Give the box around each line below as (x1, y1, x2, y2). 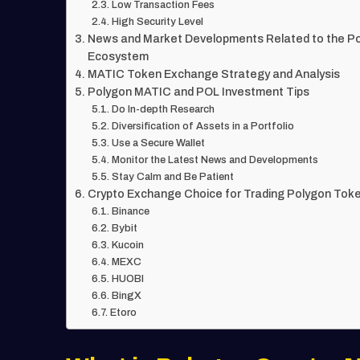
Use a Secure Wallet (111, 137, 205, 149)
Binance (111, 205, 149, 217)
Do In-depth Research (111, 103, 215, 115)
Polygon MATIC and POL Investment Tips (87, 84, 309, 98)
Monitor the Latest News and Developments (111, 153, 318, 166)
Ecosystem (87, 49, 149, 63)
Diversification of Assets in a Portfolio (111, 120, 294, 132)
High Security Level (111, 15, 203, 27)
